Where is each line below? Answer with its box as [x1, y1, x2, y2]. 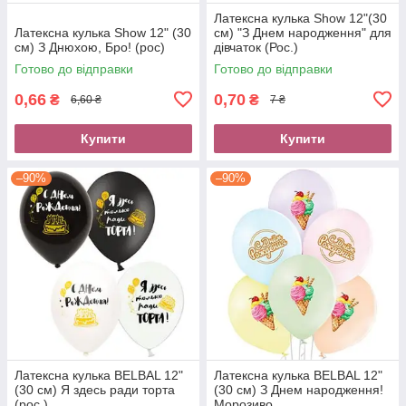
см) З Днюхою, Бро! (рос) [14, 39, 165, 54]
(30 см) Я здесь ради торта [14, 382, 175, 397]
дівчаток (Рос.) [214, 39, 298, 54]
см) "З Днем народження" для [214, 24, 391, 40]
